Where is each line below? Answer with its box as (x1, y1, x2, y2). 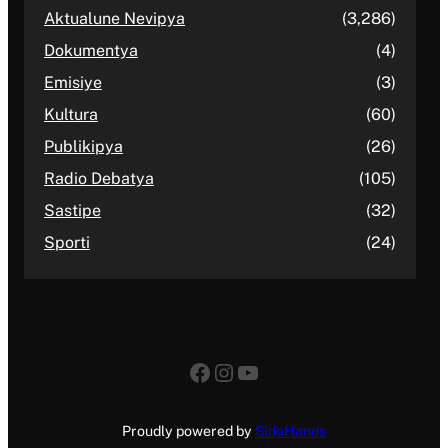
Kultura (44, 105, 98, 125)
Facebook (187, 357, 296, 386)
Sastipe (44, 201, 101, 221)
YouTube (235, 357, 331, 386)
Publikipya (44, 137, 123, 157)
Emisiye (44, 73, 102, 93)
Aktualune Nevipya (44, 9, 185, 29)
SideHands (255, 423, 326, 440)
